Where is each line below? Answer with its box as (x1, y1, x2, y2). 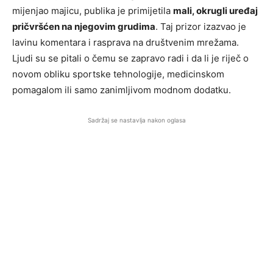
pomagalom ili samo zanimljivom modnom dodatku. (12, 83, 231, 96)
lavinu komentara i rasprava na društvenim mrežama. (12, 36, 239, 48)
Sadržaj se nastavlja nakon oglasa (87, 116, 186, 124)
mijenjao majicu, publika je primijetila (12, 4, 173, 16)
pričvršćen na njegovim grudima (12, 20, 155, 32)
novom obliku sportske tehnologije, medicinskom (12, 68, 224, 80)
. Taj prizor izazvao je (155, 20, 246, 32)
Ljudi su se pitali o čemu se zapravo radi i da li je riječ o (12, 52, 249, 64)
